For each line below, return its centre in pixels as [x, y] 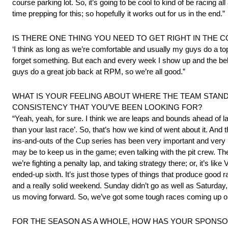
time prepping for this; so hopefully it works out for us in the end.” [119, 14]
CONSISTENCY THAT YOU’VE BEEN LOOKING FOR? [107, 107]
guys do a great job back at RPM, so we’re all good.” [99, 72]
